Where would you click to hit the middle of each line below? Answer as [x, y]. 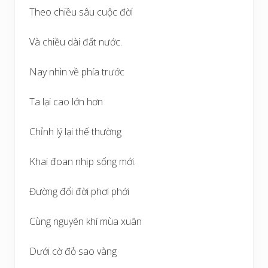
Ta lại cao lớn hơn [66, 101]
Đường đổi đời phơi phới [79, 191]
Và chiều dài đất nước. [76, 42]
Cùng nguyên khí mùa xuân [86, 221]
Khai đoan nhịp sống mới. [83, 161]
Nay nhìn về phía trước [77, 71]
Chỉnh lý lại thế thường [75, 131]
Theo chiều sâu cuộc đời [81, 12]
